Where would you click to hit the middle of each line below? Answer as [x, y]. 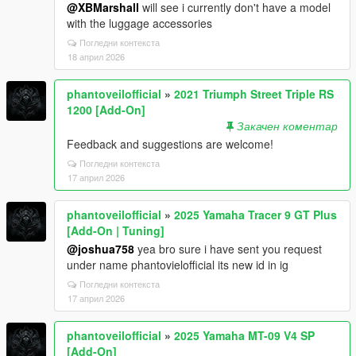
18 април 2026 [96, 56]
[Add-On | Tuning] [116, 230]
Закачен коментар [287, 125]
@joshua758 [101, 248]
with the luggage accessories [139, 23]
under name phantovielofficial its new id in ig [178, 264]
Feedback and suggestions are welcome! [170, 143]
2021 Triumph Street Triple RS [254, 93]
